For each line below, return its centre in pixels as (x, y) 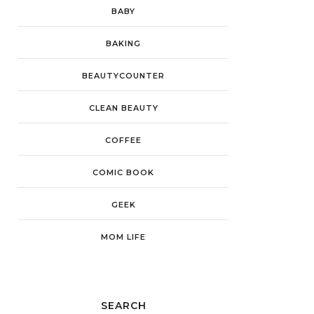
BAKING (123, 43)
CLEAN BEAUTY (123, 108)
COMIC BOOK (123, 172)
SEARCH (123, 306)
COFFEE (123, 140)
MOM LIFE (123, 237)
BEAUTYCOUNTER (123, 76)
